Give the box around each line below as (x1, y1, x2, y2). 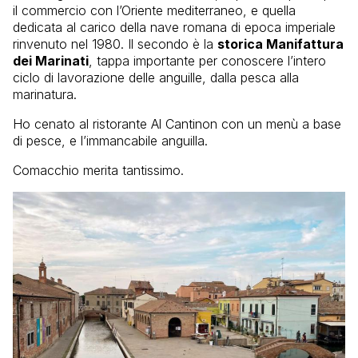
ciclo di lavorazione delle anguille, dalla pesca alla (13, 70, 299, 86)
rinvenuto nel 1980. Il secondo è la (13, 36, 217, 53)
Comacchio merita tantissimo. (13, 162, 184, 179)
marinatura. (13, 86, 77, 103)
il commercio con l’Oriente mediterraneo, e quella (13, 2, 296, 19)
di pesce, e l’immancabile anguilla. (13, 133, 208, 149)
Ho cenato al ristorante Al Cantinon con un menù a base (13, 116, 341, 133)
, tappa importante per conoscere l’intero (89, 53, 326, 70)
